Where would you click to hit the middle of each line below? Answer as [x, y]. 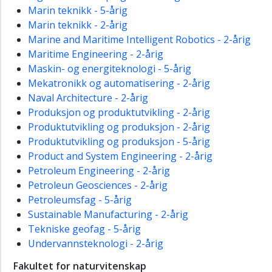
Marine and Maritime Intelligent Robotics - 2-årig [139, 40]
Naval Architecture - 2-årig [88, 98]
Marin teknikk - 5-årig [78, 11]
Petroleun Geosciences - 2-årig [98, 185]
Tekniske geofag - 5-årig [84, 229]
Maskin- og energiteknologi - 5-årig [110, 69]
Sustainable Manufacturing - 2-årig [108, 215]
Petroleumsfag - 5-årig [80, 200]
